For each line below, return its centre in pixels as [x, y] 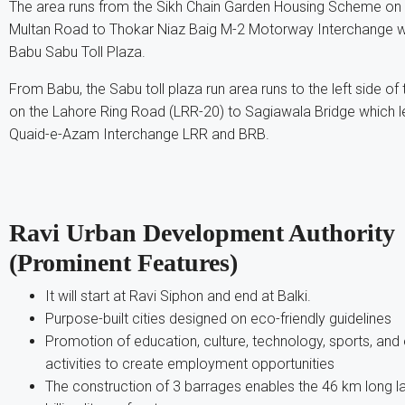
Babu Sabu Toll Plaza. [77, 52]
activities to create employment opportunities [190, 363]
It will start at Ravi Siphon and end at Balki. [178, 296]
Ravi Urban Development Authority [202, 232]
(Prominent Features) [123, 262]
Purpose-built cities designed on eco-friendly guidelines [218, 318]
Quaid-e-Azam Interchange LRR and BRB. [139, 134]
